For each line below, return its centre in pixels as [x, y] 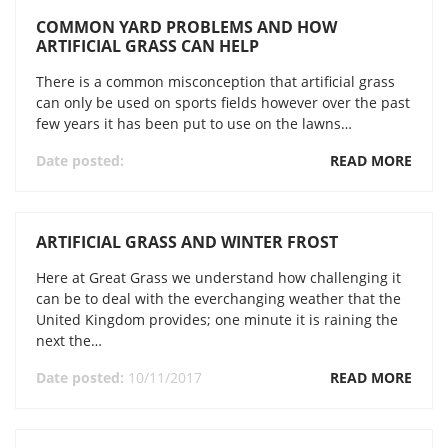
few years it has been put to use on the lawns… [194, 123]
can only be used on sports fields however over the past [223, 102]
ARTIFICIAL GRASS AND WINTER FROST [187, 242]
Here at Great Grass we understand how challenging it [218, 277]
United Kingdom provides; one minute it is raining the [217, 319]
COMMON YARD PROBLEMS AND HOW [186, 27]
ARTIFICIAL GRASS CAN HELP [147, 46]
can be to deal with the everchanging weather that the [218, 298]
